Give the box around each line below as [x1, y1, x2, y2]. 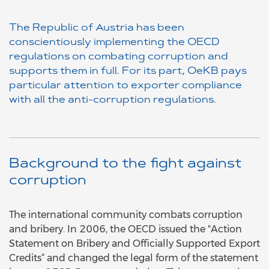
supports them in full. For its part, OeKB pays [9, 67, 247, 76]
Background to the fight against [9, 158, 241, 171]
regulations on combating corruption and [9, 52, 228, 62]
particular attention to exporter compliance [9, 81, 242, 91]
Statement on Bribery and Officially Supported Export [9, 238, 260, 249]
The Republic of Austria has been [9, 23, 184, 33]
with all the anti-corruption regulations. [9, 95, 219, 105]
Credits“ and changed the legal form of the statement [9, 252, 258, 264]
